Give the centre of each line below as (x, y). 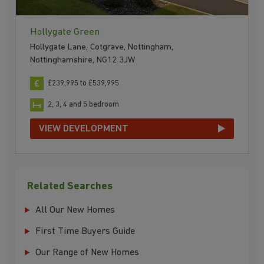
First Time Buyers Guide (85, 232)
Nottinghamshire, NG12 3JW (83, 61)
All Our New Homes (75, 211)
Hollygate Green (65, 32)
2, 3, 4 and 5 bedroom (84, 105)
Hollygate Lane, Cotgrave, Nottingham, (102, 48)
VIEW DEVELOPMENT (84, 128)
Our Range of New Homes (88, 253)
